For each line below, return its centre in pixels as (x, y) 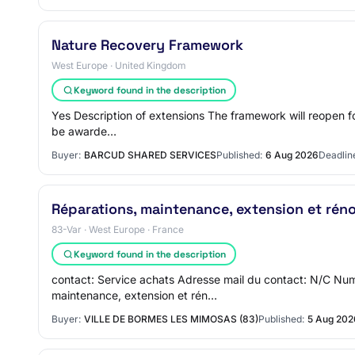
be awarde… (84, 131)
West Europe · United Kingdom (119, 65)
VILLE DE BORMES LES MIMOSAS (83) (171, 319)
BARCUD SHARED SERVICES (150, 155)
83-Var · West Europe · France (118, 229)
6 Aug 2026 (292, 155)
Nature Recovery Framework (147, 45)
